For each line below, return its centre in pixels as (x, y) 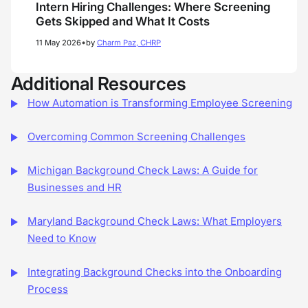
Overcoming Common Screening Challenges (136, 136)
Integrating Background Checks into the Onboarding (155, 272)
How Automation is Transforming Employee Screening (160, 103)
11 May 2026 (58, 43)
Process (48, 289)
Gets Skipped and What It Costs (123, 21)
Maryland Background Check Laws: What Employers (155, 221)
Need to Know (62, 238)
